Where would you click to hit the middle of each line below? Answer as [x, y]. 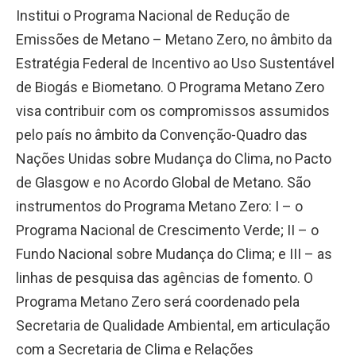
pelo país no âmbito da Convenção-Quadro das [162, 134]
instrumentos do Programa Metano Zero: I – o [159, 206]
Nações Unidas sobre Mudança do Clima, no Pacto [174, 158]
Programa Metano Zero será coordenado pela [158, 301]
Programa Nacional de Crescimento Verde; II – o [167, 230]
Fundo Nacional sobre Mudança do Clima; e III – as [174, 253]
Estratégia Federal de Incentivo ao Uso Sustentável [175, 63]
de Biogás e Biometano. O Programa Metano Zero [170, 87]
